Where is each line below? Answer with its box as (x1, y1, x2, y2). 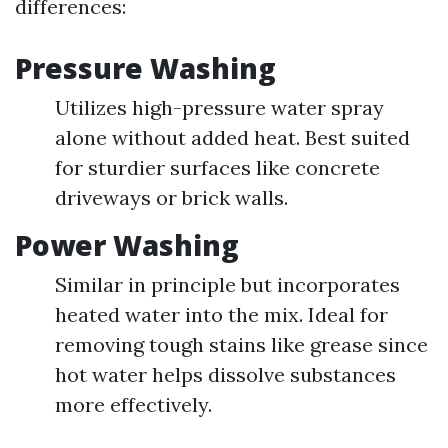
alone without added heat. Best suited (55, 125, 410, 150)
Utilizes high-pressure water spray (55, 95, 384, 120)
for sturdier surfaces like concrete (55, 155, 380, 180)
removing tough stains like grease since (55, 332, 428, 357)
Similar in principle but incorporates (55, 272, 400, 297)
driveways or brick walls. (55, 185, 288, 210)
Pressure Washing (15, 49, 276, 87)
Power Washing (15, 226, 239, 264)
